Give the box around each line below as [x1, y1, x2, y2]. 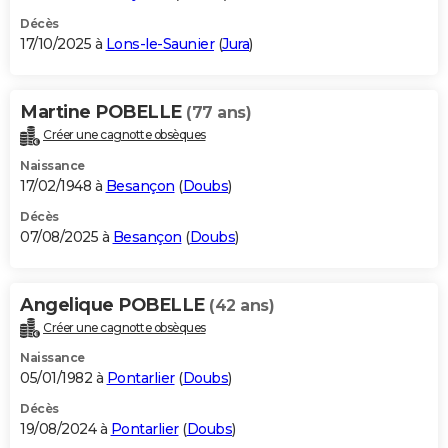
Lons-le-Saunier [105, 34, 214, 53]
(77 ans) [186, 102, 251, 122]
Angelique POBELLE [20, 293, 209, 316]
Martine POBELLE [20, 100, 186, 123]
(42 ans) [209, 295, 274, 315]
